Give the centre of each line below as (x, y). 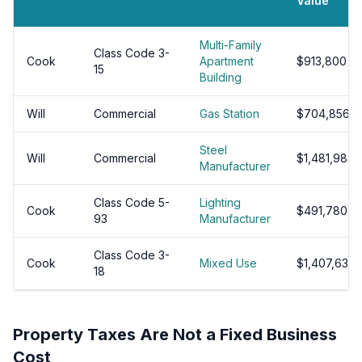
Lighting (220, 203)
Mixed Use (228, 263)
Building (221, 78)
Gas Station (229, 114)
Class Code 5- (132, 203)
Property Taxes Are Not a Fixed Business (175, 335)
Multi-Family (231, 45)
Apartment (227, 61)
